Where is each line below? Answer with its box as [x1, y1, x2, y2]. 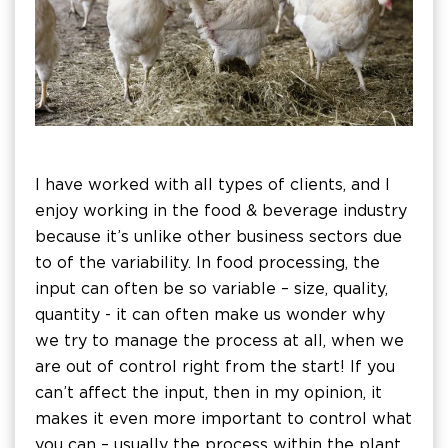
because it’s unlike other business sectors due [35, 226, 402, 246]
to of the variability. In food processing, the [35, 252, 380, 272]
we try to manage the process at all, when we [35, 330, 404, 350]
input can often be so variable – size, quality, [35, 278, 388, 298]
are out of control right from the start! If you [35, 356, 395, 376]
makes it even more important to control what [35, 408, 412, 428]
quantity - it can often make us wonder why [35, 304, 385, 324]
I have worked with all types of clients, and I [35, 174, 390, 194]
